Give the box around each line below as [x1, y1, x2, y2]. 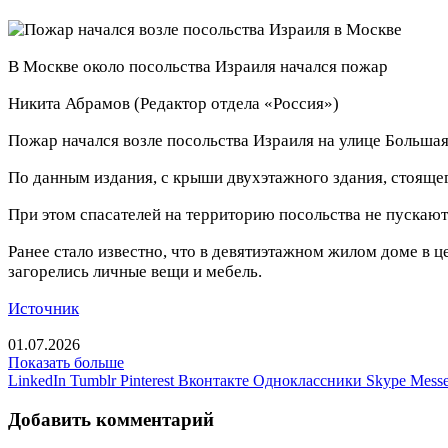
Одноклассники [253, 371, 362, 389]
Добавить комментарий [8, 408, 214, 430]
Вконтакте [178, 371, 249, 389]
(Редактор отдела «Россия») [130, 93, 339, 113]
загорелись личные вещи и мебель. [8, 261, 262, 281]
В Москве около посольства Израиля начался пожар [8, 56, 388, 76]
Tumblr [70, 371, 116, 389]
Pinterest [120, 371, 174, 389]
